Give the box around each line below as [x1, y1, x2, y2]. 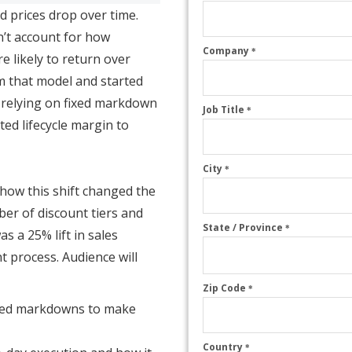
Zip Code [203, 281, 249, 295]
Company [203, 44, 252, 58]
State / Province [203, 221, 286, 235]
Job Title [203, 103, 247, 117]
